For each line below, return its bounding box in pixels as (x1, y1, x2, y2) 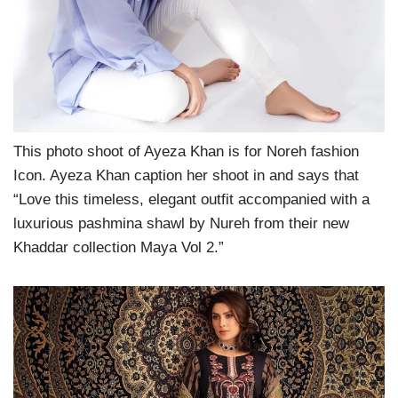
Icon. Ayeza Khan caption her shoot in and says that (13, 167, 359, 185)
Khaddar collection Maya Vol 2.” (13, 239, 224, 257)
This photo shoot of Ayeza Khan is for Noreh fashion (13, 143, 359, 161)
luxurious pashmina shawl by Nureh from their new (13, 215, 349, 233)
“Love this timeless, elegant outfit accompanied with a (13, 191, 370, 209)
